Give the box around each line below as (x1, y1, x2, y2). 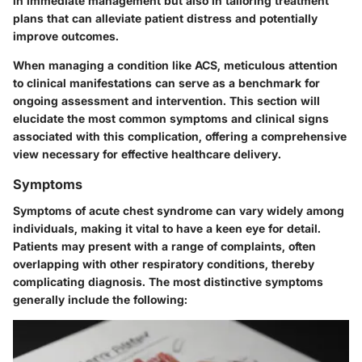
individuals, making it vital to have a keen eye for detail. (13, 221, 321, 235)
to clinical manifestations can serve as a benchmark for (13, 76, 320, 90)
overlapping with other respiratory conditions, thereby (13, 256, 314, 271)
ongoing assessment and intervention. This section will (13, 94, 320, 108)
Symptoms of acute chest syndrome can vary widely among (13, 203, 344, 217)
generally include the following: (13, 292, 187, 306)
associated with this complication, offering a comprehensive (13, 129, 347, 144)
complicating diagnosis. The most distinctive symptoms (13, 274, 323, 288)
